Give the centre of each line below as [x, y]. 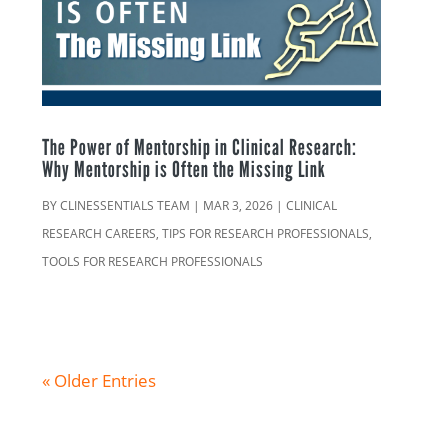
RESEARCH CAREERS [99, 234]
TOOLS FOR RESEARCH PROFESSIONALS [153, 262]
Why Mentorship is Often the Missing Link [184, 169]
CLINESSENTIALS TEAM [125, 206]
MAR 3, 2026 [238, 206]
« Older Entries [99, 381]
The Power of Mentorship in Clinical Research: [200, 147]
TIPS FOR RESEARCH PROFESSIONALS [266, 234]
